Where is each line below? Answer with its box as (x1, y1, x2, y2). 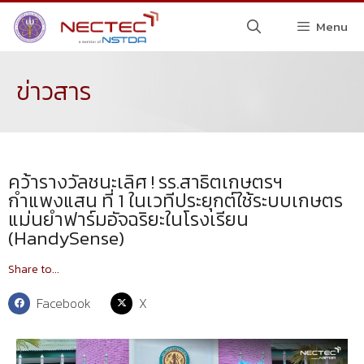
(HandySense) (8, 224, 124, 252)
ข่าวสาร (16, 73, 92, 110)
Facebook (37, 293, 92, 313)
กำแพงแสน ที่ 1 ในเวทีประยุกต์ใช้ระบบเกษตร (8, 187, 343, 214)
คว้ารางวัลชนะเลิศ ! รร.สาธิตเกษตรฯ (8, 168, 283, 196)
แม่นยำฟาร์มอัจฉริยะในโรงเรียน (8, 206, 249, 233)
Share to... (8, 261, 59, 278)
